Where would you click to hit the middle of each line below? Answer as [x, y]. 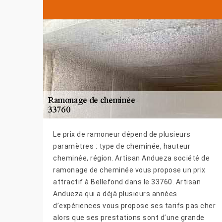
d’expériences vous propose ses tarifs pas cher [134, 206]
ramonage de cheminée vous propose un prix [129, 170]
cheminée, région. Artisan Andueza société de [131, 158]
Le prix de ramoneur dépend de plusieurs [122, 135]
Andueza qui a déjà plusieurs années [115, 194]
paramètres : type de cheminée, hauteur [122, 146]
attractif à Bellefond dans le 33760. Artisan [127, 182]
